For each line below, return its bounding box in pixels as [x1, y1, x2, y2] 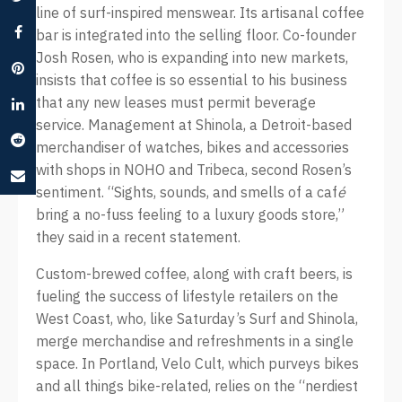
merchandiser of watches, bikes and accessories [36, 138, 349, 156]
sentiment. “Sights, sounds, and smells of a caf [36, 183, 337, 201]
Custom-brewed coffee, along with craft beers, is [36, 265, 353, 283]
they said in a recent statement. [36, 228, 240, 246]
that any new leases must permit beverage [36, 93, 316, 111]
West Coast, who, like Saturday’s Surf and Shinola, [36, 310, 358, 328]
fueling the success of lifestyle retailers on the [36, 287, 338, 305]
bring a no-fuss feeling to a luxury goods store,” [36, 205, 345, 223]
